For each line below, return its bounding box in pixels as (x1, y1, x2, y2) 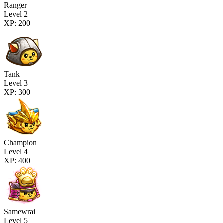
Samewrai (4, 207, 35, 216)
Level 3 (4, 78, 28, 87)
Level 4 (4, 147, 28, 156)
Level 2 (4, 9, 28, 18)
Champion (4, 138, 37, 147)
